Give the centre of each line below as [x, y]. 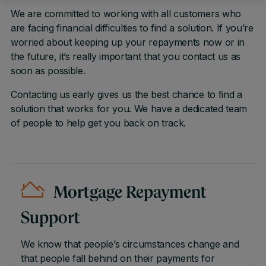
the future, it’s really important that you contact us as [126, 56]
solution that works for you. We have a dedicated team [129, 109]
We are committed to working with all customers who [126, 14]
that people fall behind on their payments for [118, 258]
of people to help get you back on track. [98, 123]
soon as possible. [48, 71]
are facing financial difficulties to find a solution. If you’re [132, 28]
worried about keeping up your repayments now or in [127, 42]
